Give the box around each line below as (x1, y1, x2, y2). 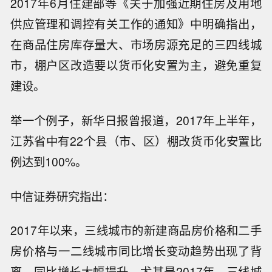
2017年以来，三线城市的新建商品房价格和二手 (10, 222, 262, 239)
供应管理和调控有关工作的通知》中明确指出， (10, 15, 262, 33)
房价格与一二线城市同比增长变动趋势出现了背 (10, 242, 262, 260)
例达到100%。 (10, 152, 87, 170)
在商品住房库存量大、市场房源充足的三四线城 (10, 36, 262, 53)
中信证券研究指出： (10, 187, 115, 205)
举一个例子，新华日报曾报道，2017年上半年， (10, 111, 262, 129)
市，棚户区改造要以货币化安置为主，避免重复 (10, 56, 262, 74)
